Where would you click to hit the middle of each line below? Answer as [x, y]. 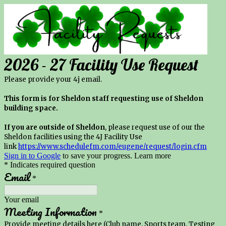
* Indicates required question [50, 165]
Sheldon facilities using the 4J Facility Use [73, 137]
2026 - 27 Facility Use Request [101, 65]
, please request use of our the [155, 128]
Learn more [153, 156]
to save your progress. [97, 156]
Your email [21, 200]
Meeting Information [50, 212]
